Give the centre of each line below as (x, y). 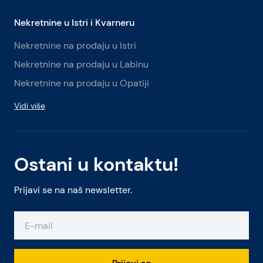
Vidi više (30, 106)
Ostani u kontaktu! (96, 164)
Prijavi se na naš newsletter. (73, 190)
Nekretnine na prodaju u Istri (75, 45)
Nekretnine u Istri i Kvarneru (74, 22)
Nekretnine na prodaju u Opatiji (82, 83)
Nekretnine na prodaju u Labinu (81, 64)
